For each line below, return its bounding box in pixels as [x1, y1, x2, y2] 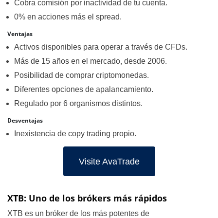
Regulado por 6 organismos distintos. [14, 99, 143, 108]
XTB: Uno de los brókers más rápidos [7, 192, 167, 204]
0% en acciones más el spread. [14, 13, 122, 21]
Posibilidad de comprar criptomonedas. [14, 71, 149, 79]
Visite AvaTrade [78, 156, 140, 166]
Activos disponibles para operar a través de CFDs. [14, 43, 187, 51]
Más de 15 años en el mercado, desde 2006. [14, 57, 167, 65]
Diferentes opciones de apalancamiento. [14, 85, 153, 93]
